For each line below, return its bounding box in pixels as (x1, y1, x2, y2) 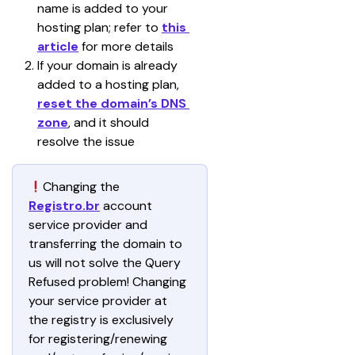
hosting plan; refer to (37, 19, 162, 36)
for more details (78, 38, 174, 55)
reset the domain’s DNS (37, 95, 189, 112)
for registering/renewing (29, 330, 170, 347)
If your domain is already (37, 57, 181, 74)
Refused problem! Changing (29, 273, 189, 290)
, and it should (68, 114, 152, 131)
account (100, 197, 155, 214)
